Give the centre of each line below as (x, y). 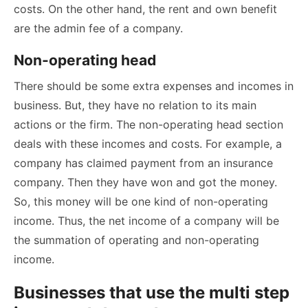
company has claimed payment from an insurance (143, 163)
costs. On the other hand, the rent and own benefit (145, 9)
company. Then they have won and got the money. (145, 183)
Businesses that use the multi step (152, 293)
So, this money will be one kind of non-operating (141, 202)
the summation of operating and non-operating (136, 240)
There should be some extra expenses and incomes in (154, 86)
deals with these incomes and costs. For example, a (148, 144)
